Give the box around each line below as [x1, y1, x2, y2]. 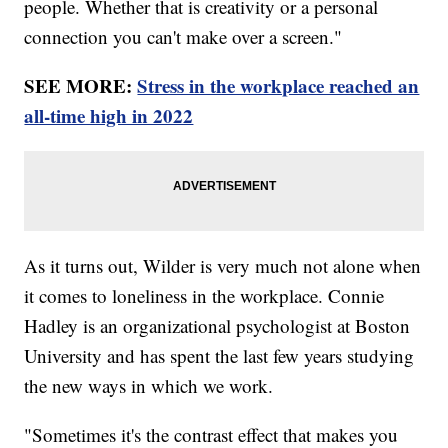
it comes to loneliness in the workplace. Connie [24, 282, 385, 308]
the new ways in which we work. [24, 372, 280, 398]
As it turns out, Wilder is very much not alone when [24, 252, 422, 278]
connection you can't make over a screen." [24, 23, 343, 49]
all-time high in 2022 [24, 101, 194, 129]
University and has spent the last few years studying [24, 342, 415, 368]
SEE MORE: [24, 71, 138, 99]
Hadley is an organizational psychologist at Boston [24, 312, 411, 338]
